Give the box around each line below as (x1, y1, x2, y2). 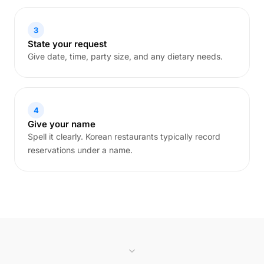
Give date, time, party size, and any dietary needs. (28, 51, 223, 61)
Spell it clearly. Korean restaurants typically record (28, 131, 220, 141)
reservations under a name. (28, 145, 133, 155)
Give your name (28, 118, 95, 130)
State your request (28, 38, 107, 49)
